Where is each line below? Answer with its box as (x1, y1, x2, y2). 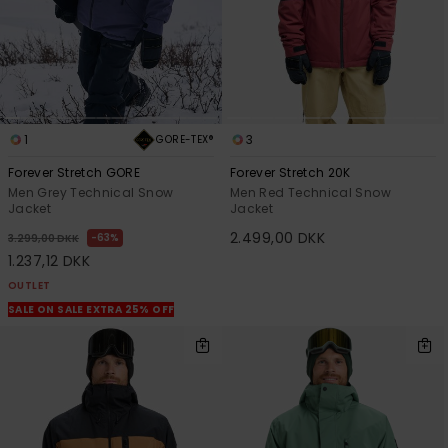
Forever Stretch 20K (230, 163, 351, 181)
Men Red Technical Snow (230, 183, 391, 201)
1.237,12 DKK (8, 250, 91, 271)
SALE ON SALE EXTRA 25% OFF (8, 301, 175, 317)
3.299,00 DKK (8, 230, 79, 246)
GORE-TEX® (156, 131, 214, 147)
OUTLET (8, 277, 51, 293)
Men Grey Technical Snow (8, 183, 174, 201)
